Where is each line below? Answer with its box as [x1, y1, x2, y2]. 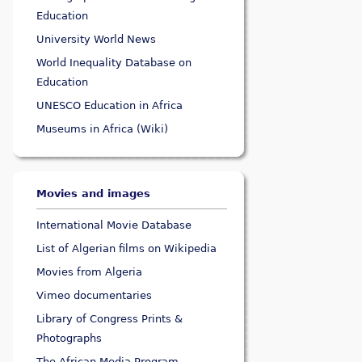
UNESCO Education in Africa [36, 99, 183, 112]
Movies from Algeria [36, 266, 143, 279]
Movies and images [36, 187, 151, 200]
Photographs [36, 332, 103, 345]
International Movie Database [36, 219, 192, 232]
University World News [36, 33, 157, 46]
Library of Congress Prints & [36, 313, 183, 326]
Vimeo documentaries [36, 289, 153, 302]
